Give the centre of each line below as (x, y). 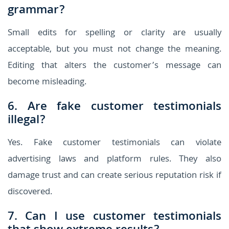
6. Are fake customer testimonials (114, 107)
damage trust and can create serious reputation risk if (114, 176)
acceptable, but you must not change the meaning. (114, 50)
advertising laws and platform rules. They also (114, 159)
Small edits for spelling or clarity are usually (114, 33)
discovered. (30, 192)
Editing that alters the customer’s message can (114, 66)
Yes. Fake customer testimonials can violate (114, 143)
